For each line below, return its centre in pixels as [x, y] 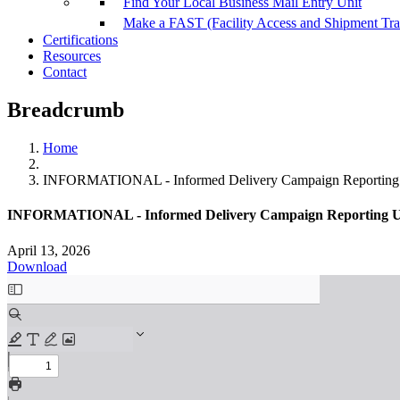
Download [37, 266]
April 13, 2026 [49, 250]
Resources [72, 56]
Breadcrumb [66, 110]
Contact [65, 72]
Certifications [80, 40]
